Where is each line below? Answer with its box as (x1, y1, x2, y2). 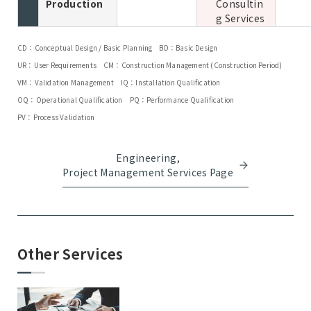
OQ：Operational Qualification (17, 94, 123, 105)
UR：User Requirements (17, 60, 96, 70)
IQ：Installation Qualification (120, 77, 221, 87)
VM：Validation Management (17, 77, 114, 87)
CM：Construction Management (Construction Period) (103, 60, 283, 70)
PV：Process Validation (17, 112, 95, 122)
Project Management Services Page (62, 165, 234, 179)
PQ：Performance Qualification (129, 94, 235, 105)
